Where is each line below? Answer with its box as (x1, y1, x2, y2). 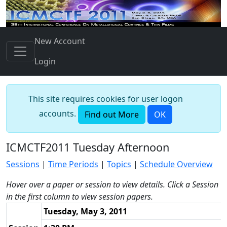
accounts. (39, 108, 78, 120)
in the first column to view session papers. (6, 191, 153, 202)
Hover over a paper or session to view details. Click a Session (6, 179, 218, 190)
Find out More (84, 109, 139, 120)
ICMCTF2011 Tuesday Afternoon (6, 140, 169, 155)
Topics (107, 159, 131, 170)
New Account (34, 35, 85, 47)
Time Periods (48, 159, 98, 170)
